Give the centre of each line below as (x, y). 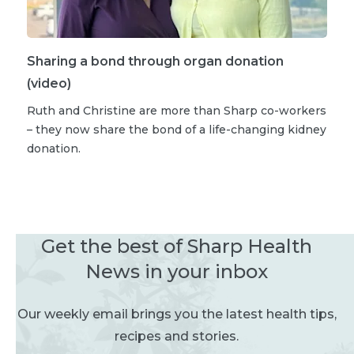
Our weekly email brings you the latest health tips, (177, 314)
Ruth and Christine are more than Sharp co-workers (177, 110)
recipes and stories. (177, 336)
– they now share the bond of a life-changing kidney (177, 129)
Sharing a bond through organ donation (155, 61)
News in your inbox (177, 271)
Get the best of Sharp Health (177, 246)
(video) (49, 83)
